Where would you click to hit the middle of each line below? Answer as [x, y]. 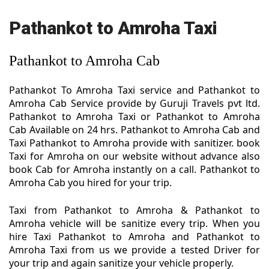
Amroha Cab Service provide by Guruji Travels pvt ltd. [134, 104]
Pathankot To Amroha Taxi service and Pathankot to [134, 90]
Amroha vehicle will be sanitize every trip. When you [134, 224]
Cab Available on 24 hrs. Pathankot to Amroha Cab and [134, 130]
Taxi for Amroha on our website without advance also [134, 156]
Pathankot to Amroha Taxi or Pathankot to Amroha [134, 117]
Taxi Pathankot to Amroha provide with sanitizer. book [134, 143]
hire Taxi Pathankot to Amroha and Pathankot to [134, 237]
